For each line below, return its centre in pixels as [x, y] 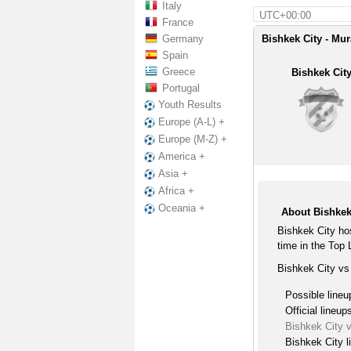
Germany [183, 39]
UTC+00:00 [285, 15]
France [178, 22]
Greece [179, 72]
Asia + [173, 174]
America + [182, 157]
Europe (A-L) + [192, 122]
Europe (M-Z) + [193, 139]
